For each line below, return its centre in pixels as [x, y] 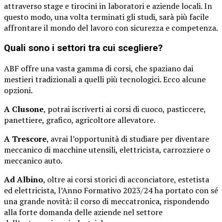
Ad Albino [24, 179]
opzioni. [18, 90]
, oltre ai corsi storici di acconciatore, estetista [126, 179]
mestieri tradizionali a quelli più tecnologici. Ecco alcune [105, 79]
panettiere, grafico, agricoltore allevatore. [80, 120]
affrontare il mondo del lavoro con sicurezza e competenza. [111, 28]
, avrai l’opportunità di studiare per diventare [128, 139]
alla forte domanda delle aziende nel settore [83, 212]
